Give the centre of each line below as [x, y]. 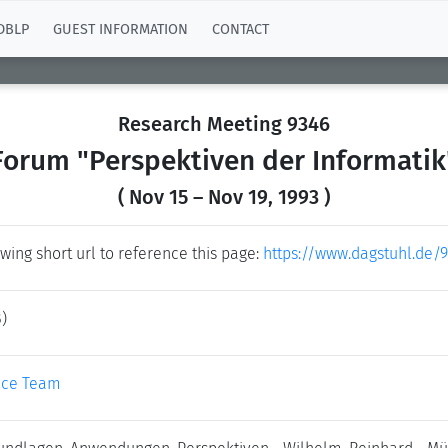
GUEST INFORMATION [120, 29]
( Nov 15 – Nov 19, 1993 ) [224, 197]
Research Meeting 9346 [224, 124]
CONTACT [240, 29]
